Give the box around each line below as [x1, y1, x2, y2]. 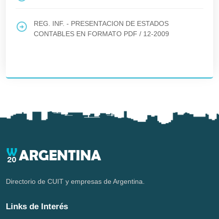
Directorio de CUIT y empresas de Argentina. [6, 177, 145, 185]
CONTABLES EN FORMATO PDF [34, 30, 137, 38]
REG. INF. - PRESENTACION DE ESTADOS [34, 20, 169, 27]
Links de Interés [6, 202, 68, 211]
